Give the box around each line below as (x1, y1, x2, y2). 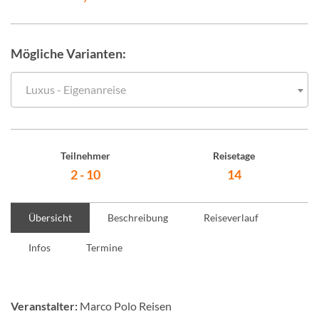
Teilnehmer (60, 150, 110, 162)
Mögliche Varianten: (11, 46, 126, 61)
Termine (86, 241, 122, 253)
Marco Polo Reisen (78, 299, 172, 313)
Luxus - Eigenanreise (26, 83, 126, 96)
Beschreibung (108, 211, 168, 224)
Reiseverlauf (204, 211, 258, 224)
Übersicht (28, 211, 72, 224)
